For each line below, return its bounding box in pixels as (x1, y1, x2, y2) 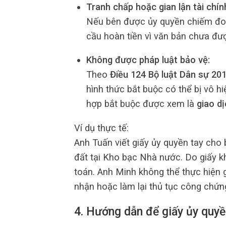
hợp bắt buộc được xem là (86, 98, 197, 109)
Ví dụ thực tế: (74, 122, 129, 133)
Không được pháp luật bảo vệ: (86, 54, 210, 66)
